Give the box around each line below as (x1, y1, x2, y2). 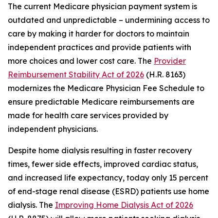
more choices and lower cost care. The (8, 56, 154, 66)
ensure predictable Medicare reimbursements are (8, 97, 195, 107)
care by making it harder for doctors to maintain (8, 29, 189, 38)
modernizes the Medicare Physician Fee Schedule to (8, 83, 204, 93)
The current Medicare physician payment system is (8, 1, 197, 11)
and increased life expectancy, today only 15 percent (8, 173, 208, 182)
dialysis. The (8, 200, 55, 210)
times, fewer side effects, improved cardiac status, (8, 159, 198, 169)
